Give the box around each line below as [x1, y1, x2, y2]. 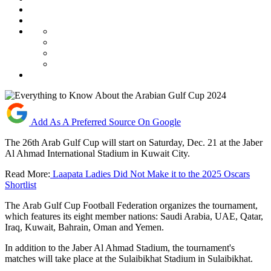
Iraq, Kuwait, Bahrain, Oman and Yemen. [5, 221, 164, 232]
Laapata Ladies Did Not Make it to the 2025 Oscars [50, 168, 250, 179]
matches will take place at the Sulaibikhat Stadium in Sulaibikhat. [5, 253, 253, 264]
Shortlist [5, 179, 36, 190]
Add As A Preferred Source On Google [31, 116, 181, 127]
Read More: [5, 168, 50, 179]
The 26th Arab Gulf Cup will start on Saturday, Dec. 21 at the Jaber [5, 137, 263, 148]
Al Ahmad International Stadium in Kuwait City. [5, 148, 192, 158]
